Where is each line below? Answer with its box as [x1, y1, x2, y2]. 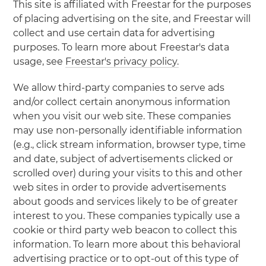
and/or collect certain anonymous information [13, 96, 231, 107]
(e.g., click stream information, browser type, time [13, 139, 246, 150]
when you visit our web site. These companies [13, 110, 232, 122]
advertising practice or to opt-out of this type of [13, 253, 239, 264]
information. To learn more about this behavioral [13, 239, 241, 250]
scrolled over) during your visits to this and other [13, 167, 243, 179]
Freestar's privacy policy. [65, 56, 179, 67]
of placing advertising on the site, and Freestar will [13, 13, 251, 24]
